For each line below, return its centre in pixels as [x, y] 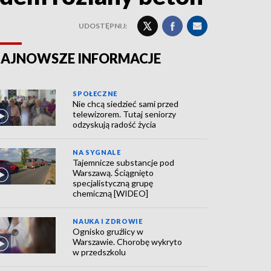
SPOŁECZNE [95, 93]
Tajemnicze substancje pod [124, 162]
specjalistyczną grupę [113, 183]
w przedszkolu [100, 252]
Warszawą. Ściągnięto [113, 173]
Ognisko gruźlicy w [108, 231]
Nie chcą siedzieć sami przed [126, 104]
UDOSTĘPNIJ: [103, 26]
